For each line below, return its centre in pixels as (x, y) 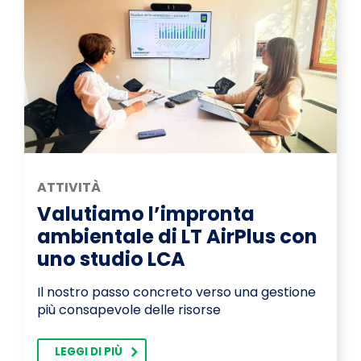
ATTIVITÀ (69, 188)
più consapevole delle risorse (129, 310)
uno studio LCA (111, 259)
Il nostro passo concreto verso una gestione (176, 293)
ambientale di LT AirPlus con (177, 237)
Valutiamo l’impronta (146, 214)
